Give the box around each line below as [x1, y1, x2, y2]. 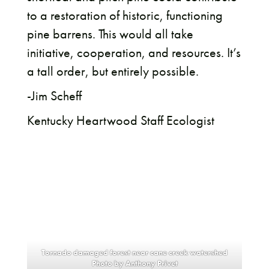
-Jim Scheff [26, 87, 82, 105]
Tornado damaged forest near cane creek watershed [41, 247, 228, 258]
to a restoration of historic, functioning [26, 7, 223, 25]
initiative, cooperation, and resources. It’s [26, 44, 241, 62]
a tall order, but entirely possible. [26, 62, 202, 80]
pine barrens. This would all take [26, 25, 193, 43]
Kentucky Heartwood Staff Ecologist [26, 112, 214, 130]
